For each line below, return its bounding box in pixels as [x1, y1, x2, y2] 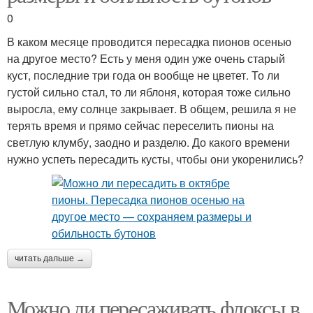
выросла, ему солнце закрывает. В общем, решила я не [7, 101, 296, 117]
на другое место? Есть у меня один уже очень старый [7, 50, 285, 67]
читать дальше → [15, 254, 85, 264]
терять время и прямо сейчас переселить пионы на [7, 117, 274, 134]
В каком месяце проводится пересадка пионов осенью [7, 34, 291, 50]
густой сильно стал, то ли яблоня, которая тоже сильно [7, 84, 291, 101]
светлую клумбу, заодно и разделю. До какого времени [7, 134, 290, 151]
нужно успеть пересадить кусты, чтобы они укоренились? [7, 151, 304, 168]
